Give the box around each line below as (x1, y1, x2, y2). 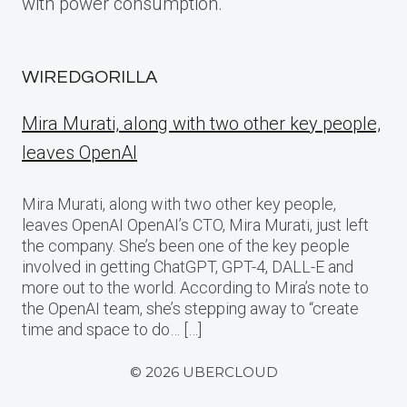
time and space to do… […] (22, 320, 202, 340)
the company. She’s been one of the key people (22, 236, 350, 256)
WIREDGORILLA (22, 68, 157, 87)
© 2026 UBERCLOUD (129, 363, 278, 382)
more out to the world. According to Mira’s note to (22, 278, 369, 298)
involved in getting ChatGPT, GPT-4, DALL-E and (22, 257, 353, 277)
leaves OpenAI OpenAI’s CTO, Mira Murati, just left (22, 215, 369, 235)
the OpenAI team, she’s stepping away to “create (22, 299, 359, 319)
